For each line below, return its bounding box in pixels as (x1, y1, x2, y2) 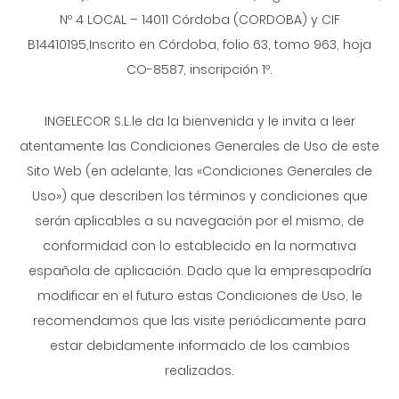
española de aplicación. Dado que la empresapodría (28, 262, 371, 280)
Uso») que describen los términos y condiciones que (31, 187, 368, 205)
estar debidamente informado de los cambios (49, 337, 350, 354)
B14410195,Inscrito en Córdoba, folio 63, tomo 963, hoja (28, 36, 371, 53)
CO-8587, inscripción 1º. (126, 61, 273, 78)
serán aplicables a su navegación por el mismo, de (35, 212, 364, 230)
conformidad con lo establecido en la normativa (43, 237, 356, 255)
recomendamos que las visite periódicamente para (33, 312, 366, 330)
